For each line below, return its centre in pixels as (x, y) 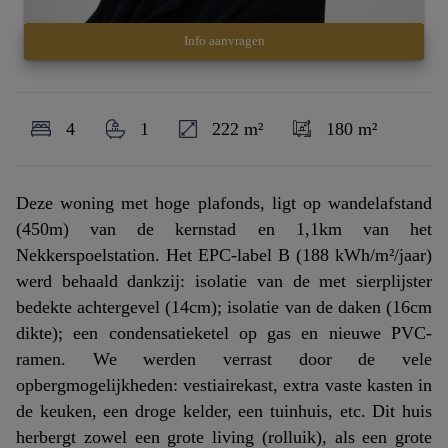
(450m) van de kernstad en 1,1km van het (224, 228)
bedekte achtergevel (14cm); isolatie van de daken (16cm (224, 306)
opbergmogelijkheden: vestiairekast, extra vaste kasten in (224, 384)
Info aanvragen (224, 40)
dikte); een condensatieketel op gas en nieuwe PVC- (224, 332)
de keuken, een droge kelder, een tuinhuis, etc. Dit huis (224, 410)
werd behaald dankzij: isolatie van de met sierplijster (224, 280)
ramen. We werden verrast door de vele (224, 358)
